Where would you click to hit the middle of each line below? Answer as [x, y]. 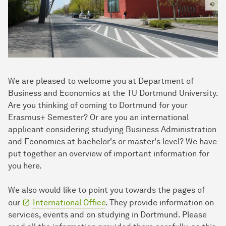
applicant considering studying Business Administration [112, 130]
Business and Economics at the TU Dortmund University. [113, 93]
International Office [69, 203]
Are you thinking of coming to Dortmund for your [98, 105]
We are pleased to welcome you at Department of [101, 81]
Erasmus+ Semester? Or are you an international [98, 118]
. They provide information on [160, 203]
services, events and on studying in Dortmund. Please [107, 215]
